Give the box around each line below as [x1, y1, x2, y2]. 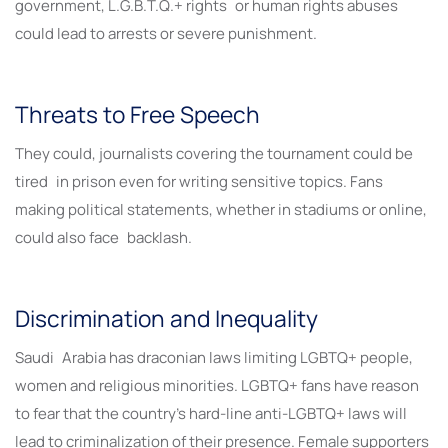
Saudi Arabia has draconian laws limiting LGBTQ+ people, [15, 347, 413, 369]
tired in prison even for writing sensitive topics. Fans [15, 170, 383, 192]
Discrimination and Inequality [15, 302, 318, 334]
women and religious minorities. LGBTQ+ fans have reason [15, 375, 419, 397]
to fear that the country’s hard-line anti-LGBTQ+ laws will [15, 403, 415, 425]
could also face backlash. [15, 226, 192, 248]
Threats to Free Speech [15, 98, 260, 130]
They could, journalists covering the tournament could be [15, 142, 413, 164]
